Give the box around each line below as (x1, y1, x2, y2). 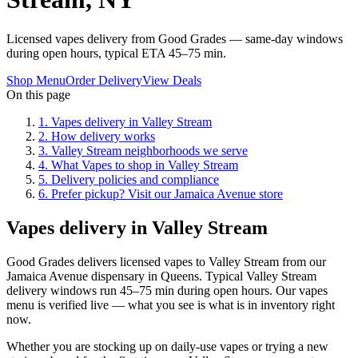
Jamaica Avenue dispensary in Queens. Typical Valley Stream (6, 268, 316, 283)
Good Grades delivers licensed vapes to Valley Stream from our (6, 254, 326, 268)
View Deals (142, 73, 201, 87)
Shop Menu (6, 73, 66, 87)
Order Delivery (66, 73, 142, 87)
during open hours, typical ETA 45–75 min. (6, 46, 226, 60)
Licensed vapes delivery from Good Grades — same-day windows (6, 31, 343, 46)
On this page (6, 87, 70, 101)
